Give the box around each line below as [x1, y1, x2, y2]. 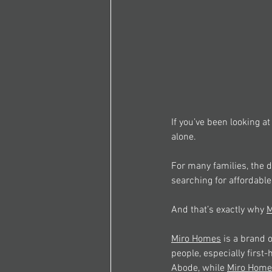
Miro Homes [171, 233, 221, 246]
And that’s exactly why [171, 204, 267, 217]
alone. [171, 131, 199, 144]
